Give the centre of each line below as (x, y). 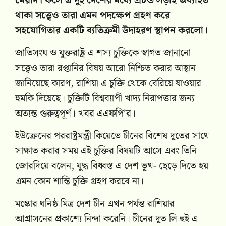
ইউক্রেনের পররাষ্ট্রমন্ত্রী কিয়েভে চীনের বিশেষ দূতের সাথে (112, 136)
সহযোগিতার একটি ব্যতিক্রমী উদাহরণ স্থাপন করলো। (111, 31)
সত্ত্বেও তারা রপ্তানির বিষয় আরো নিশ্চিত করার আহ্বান (105, 68)
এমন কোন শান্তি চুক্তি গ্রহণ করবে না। (79, 182)
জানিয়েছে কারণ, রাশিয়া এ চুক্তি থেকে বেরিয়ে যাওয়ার (108, 83)
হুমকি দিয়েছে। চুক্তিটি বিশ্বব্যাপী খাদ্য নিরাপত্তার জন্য (105, 98)
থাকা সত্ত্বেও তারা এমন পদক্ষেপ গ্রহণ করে (93, 16)
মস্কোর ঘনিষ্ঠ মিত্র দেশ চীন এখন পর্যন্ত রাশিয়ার (95, 204)
